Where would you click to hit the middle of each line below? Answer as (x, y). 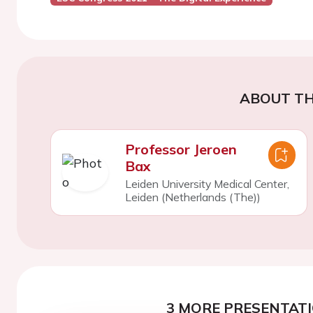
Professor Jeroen (181, 149)
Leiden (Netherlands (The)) (192, 197)
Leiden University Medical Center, (207, 184)
